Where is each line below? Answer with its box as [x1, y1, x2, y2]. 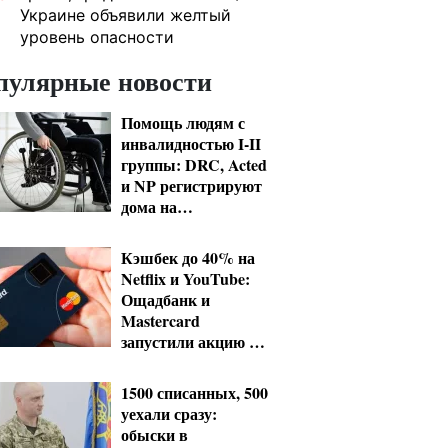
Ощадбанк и [121, 288, 210, 311]
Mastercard [121, 309, 200, 332]
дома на [121, 195, 177, 218]
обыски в [121, 423, 188, 446]
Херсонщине [121, 216, 212, 239]
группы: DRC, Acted [121, 153, 267, 176]
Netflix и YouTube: [121, 267, 250, 290]
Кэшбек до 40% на [121, 246, 255, 269]
